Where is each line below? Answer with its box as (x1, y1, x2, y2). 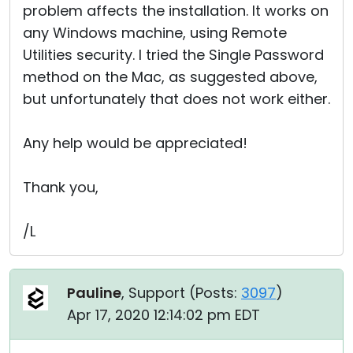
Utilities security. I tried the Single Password (23, 45, 324, 65)
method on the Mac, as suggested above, (23, 67, 318, 87)
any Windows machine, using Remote (23, 23, 287, 43)
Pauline (67, 283, 121, 303)
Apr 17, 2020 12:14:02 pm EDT (67, 305, 260, 325)
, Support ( (121, 283, 195, 303)
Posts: (195, 283, 237, 303)
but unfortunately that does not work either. (23, 89, 330, 110)
